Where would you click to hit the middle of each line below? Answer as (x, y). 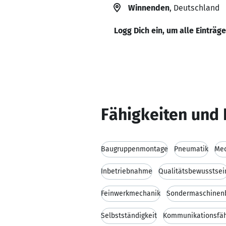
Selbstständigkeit (129, 216)
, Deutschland (194, 8)
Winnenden (149, 8)
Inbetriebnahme (127, 171)
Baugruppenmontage (134, 149)
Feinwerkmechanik (131, 193)
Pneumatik (191, 149)
